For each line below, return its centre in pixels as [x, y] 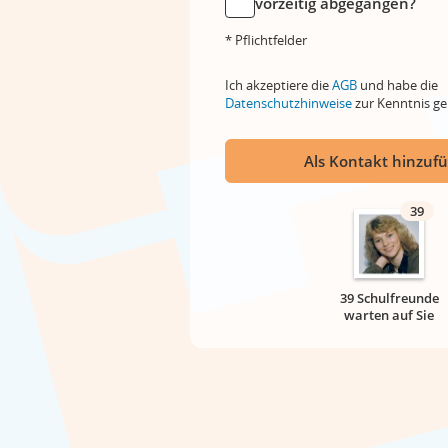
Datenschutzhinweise [288, 103]
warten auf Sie [389, 315]
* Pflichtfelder [266, 40]
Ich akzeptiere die [278, 85]
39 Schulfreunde [389, 298]
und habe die [397, 85]
